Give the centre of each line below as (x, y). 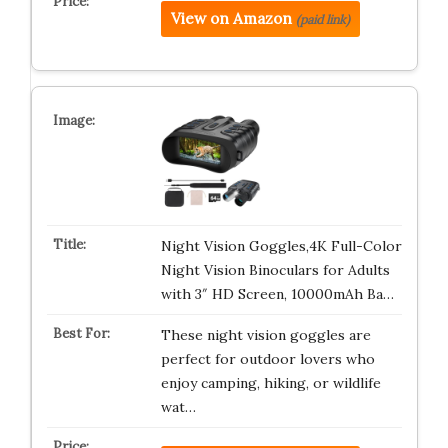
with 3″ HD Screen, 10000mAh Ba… (277, 294)
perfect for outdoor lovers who (267, 359)
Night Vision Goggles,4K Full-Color (281, 246)
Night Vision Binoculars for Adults (275, 270)
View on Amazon (231, 18)
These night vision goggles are (265, 335)
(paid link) (322, 19)
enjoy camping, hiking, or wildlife (270, 383)
